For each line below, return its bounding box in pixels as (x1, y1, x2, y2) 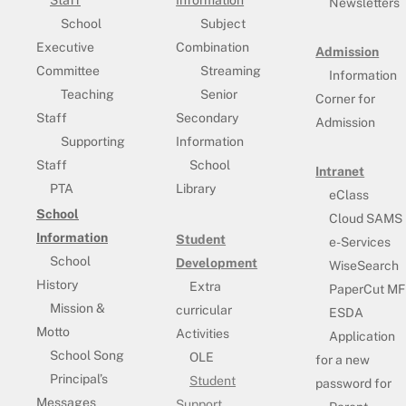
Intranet (315, 164, 365, 179)
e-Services (329, 235, 391, 250)
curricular (176, 303, 233, 318)
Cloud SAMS (329, 211, 403, 227)
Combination (176, 40, 250, 55)
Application (329, 329, 396, 344)
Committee (36, 63, 100, 79)
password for (315, 376, 392, 391)
